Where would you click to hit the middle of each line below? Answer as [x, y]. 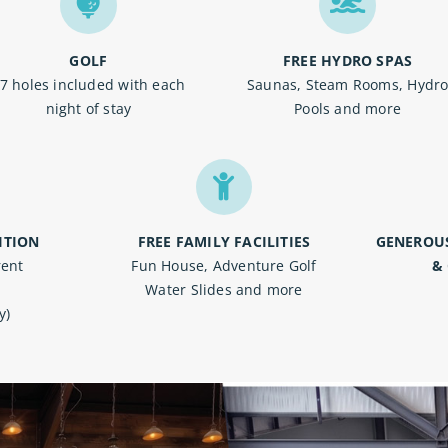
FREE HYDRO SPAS [348, 60]
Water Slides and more [224, 289]
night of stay [88, 108]
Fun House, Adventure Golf [224, 265]
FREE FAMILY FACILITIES [224, 241]
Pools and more [348, 108]
